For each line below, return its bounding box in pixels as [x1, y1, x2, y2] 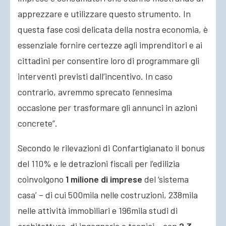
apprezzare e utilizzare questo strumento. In [18, 8, 191, 19]
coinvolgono [18, 174, 66, 185]
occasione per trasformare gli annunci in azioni [18, 102, 197, 113]
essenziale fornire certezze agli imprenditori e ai [18, 39, 202, 50]
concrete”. [18, 118, 58, 129]
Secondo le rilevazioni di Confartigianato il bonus [18, 142, 205, 153]
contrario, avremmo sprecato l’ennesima [18, 86, 172, 97]
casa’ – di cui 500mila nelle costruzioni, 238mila [18, 189, 198, 200]
